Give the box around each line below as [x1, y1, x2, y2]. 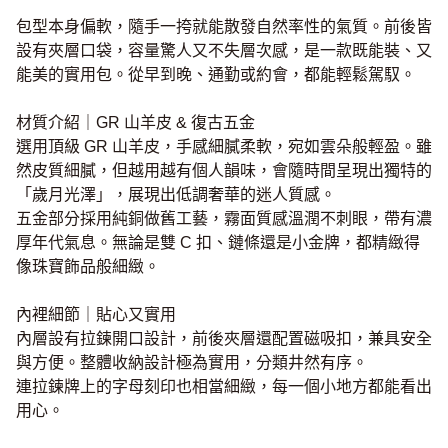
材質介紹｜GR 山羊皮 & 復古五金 [16, 113, 255, 131]
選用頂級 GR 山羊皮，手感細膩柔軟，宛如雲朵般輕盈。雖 [16, 137, 432, 155]
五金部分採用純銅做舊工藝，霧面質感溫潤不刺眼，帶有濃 [16, 209, 432, 227]
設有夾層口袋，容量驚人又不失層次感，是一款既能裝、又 [16, 41, 432, 59]
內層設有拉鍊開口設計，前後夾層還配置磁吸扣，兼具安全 [16, 329, 432, 347]
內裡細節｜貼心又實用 [16, 305, 176, 323]
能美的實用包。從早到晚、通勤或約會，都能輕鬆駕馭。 [16, 65, 416, 83]
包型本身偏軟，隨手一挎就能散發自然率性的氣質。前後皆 [16, 17, 432, 35]
